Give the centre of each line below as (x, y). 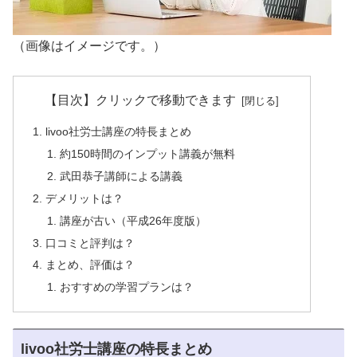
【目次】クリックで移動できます (141, 100)
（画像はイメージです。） (89, 46)
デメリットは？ (85, 198)
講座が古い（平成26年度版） (133, 220)
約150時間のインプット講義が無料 (147, 154)
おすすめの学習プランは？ (126, 287)
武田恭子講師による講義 (121, 176)
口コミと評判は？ (90, 243)
